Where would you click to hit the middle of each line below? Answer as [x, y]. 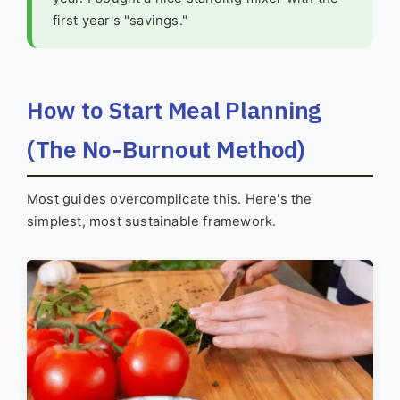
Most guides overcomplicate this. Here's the [170, 200]
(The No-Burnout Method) [166, 149]
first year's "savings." [120, 20]
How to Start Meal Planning [175, 109]
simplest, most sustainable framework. [152, 222]
